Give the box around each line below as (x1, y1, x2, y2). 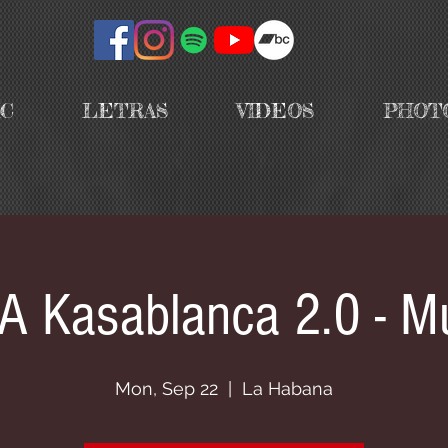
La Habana (242, 378, 333, 399)
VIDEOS (237, 98, 315, 123)
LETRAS (82, 98, 169, 123)
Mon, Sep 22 (115, 378, 218, 399)
